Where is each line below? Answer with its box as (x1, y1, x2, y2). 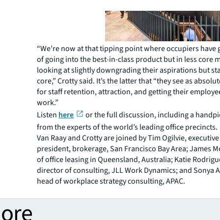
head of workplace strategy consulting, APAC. (37, 175, 186, 187)
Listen (37, 109, 59, 120)
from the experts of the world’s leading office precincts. (37, 121, 218, 133)
